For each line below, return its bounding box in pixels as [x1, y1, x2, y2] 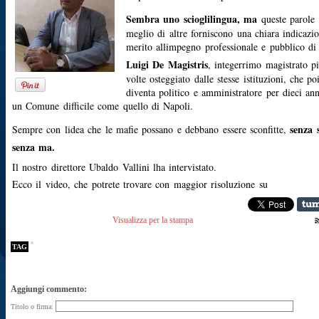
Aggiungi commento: [11, 284, 87, 294]
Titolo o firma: [11, 303, 56, 310]
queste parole [261, 12, 315, 26]
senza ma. [12, 140, 56, 155]
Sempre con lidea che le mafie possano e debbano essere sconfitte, [12, 122, 291, 136]
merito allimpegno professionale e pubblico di [126, 40, 316, 53]
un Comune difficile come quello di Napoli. [12, 99, 194, 113]
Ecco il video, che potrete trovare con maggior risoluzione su [12, 177, 268, 191]
